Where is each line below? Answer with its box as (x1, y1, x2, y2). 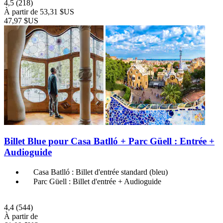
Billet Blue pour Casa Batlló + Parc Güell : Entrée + (4, 136, 215, 147)
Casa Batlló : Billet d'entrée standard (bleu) (33, 168, 168, 177)
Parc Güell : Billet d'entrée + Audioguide (33, 177, 161, 186)
